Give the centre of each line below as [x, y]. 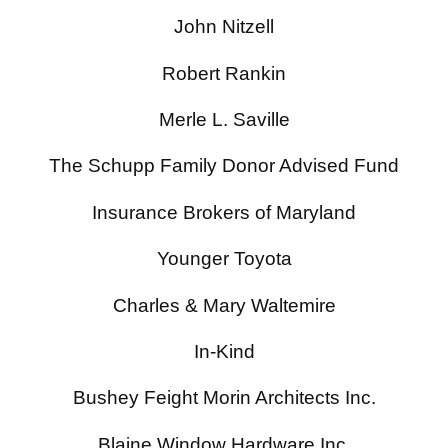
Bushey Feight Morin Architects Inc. [224, 398]
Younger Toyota [224, 259]
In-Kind [224, 351]
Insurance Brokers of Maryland [224, 212]
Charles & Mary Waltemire [224, 305]
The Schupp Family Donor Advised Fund [224, 166]
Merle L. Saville [224, 120]
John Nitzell [224, 27]
